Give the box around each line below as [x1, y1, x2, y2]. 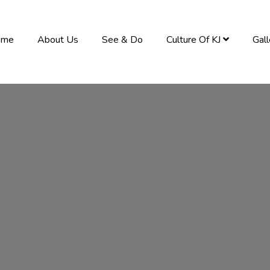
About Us [37, 33, 79, 47]
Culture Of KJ [166, 33, 224, 47]
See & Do [102, 33, 143, 47]
